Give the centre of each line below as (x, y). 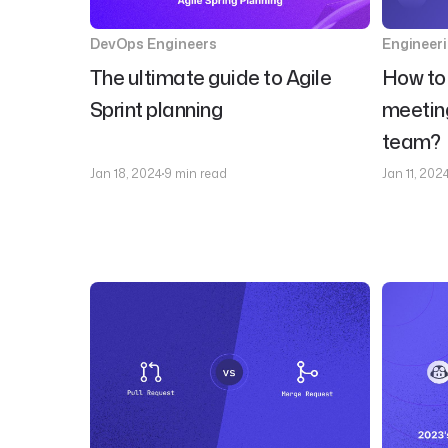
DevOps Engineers (153, 43)
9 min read (195, 173)
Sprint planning (156, 109)
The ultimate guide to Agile (210, 77)
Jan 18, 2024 (125, 173)
